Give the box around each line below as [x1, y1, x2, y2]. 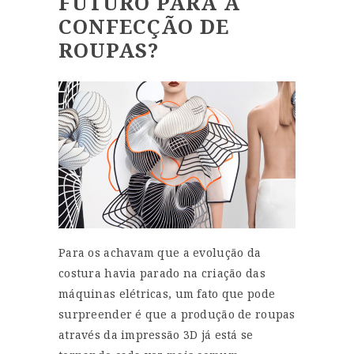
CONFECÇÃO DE [58, 12, 229, 40]
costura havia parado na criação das [58, 265, 265, 281]
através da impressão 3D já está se [58, 326, 254, 342]
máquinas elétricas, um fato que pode [58, 285, 276, 301]
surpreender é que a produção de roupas [58, 306, 296, 322]
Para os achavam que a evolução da [58, 244, 262, 260]
